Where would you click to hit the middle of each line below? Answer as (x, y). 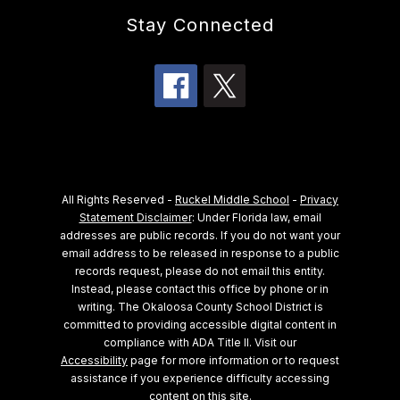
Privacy (319, 200)
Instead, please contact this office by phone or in (200, 289)
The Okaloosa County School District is (220, 307)
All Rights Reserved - (118, 200)
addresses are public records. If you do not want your (200, 236)
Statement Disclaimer (135, 218)
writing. (97, 307)
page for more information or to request (233, 361)
